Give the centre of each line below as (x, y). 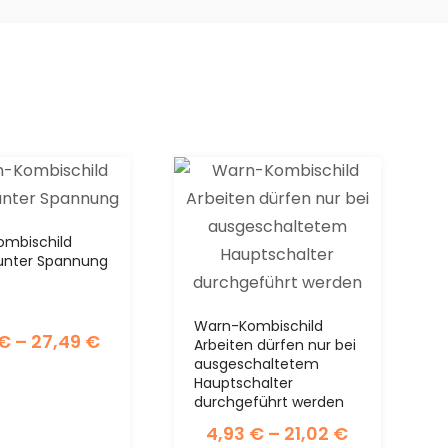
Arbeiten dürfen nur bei (275, 344)
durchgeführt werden (269, 401)
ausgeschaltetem (257, 363)
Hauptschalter (244, 382)
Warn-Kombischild (259, 325)
